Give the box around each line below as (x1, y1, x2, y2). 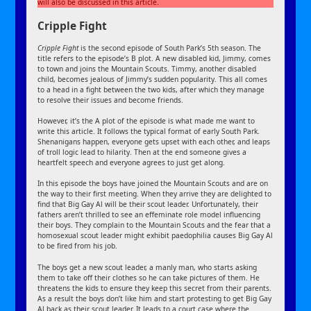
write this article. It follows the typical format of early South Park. (37, 126, 260, 137)
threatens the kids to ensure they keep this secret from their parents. (37, 283, 272, 293)
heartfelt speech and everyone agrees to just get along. (37, 158, 226, 168)
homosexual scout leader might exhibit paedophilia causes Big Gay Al (37, 230, 274, 241)
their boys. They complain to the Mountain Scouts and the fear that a (37, 220, 271, 230)
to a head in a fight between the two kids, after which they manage (37, 84, 265, 94)
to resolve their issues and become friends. (37, 94, 184, 105)
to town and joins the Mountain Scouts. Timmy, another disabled (37, 63, 257, 74)
